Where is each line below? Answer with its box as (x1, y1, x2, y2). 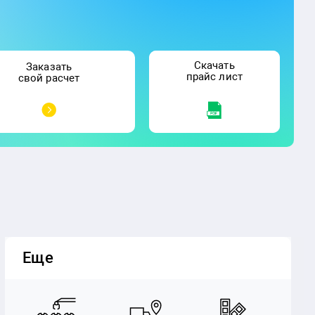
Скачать (194, 59, 235, 72)
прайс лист (186, 70, 243, 84)
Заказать (26, 60, 72, 74)
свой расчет (18, 72, 79, 85)
